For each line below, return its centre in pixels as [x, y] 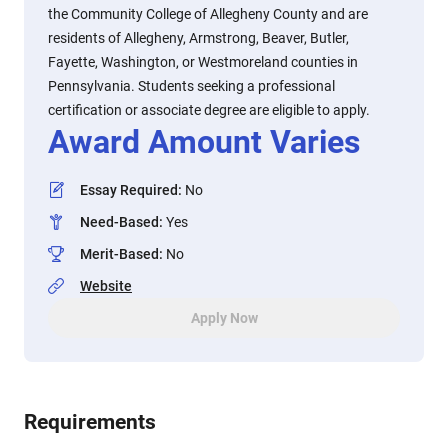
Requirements [90, 422]
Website [106, 286]
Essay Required [129, 190]
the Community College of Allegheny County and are [208, 14]
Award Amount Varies [204, 142]
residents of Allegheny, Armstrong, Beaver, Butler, [198, 38]
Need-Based [119, 222]
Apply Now [224, 318]
